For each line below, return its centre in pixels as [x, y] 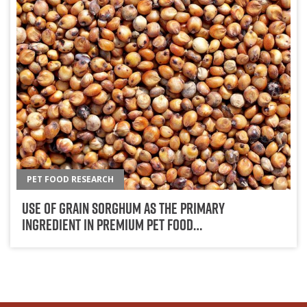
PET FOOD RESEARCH [71, 179]
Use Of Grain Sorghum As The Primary [123, 208]
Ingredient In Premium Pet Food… [112, 224]
